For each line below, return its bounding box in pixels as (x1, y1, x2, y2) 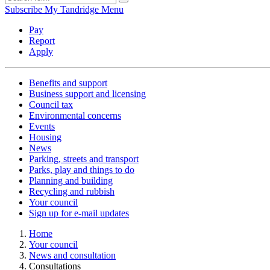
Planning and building (29, 175, 113, 186)
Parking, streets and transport (29, 154, 139, 165)
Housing (29, 132, 61, 143)
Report (29, 36, 55, 46)
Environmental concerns (29, 110, 121, 121)
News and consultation (29, 250, 116, 261)
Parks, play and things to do (29, 165, 134, 175)
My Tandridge (45, 4, 99, 15)
